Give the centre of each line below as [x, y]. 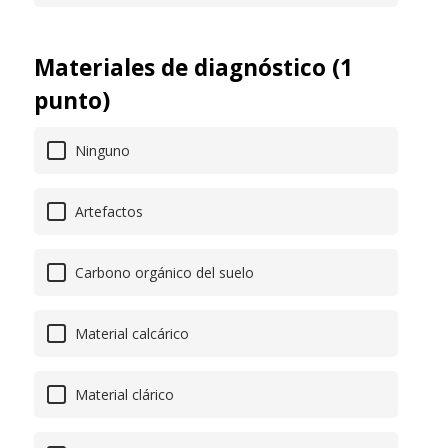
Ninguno [100, 151]
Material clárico [122, 395]
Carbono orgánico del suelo [162, 273]
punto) [72, 101]
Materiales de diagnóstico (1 [193, 68]
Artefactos [107, 212]
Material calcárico [130, 334]
